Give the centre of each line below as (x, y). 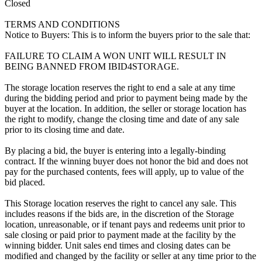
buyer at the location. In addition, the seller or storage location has (125, 108)
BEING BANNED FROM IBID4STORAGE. (92, 66)
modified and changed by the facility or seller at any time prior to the (130, 256)
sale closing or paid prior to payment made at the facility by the (120, 235)
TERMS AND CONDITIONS (62, 24)
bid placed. (25, 182)
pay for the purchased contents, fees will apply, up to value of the (124, 171)
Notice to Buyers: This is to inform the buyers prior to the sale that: (127, 35)
